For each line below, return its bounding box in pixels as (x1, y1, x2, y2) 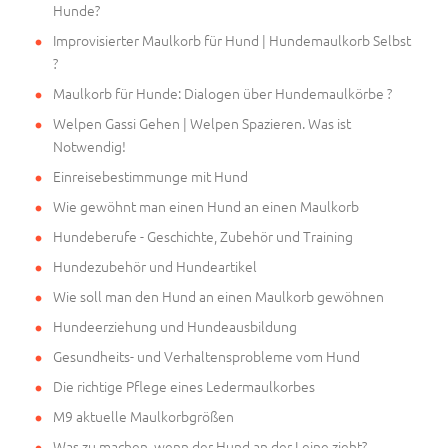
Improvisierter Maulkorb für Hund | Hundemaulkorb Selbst (53, 29, 411, 50)
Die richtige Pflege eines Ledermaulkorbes (53, 375, 315, 396)
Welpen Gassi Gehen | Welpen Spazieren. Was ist (53, 112, 351, 133)
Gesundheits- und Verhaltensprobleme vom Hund (53, 345, 360, 366)
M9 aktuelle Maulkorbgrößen (53, 405, 234, 426)
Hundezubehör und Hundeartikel (53, 255, 257, 276)
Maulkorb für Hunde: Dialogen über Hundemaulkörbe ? (53, 82, 392, 103)
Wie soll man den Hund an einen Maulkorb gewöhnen (53, 285, 384, 306)
